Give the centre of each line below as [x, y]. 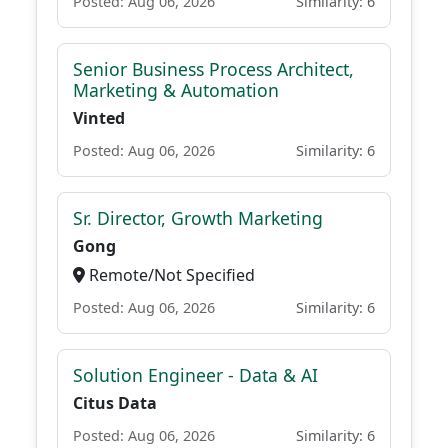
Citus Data [115, 403]
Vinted [99, 118]
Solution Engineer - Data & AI [195, 375]
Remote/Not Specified [170, 275]
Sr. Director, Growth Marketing [198, 218]
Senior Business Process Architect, [213, 69]
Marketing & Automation [176, 90]
